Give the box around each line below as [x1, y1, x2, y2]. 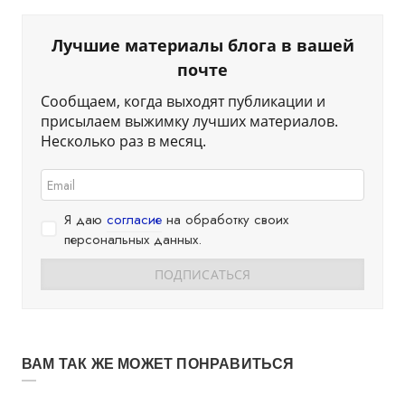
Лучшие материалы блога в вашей [51, 34, 354, 56]
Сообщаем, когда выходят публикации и [41, 91, 325, 111]
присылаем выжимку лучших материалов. [41, 111, 338, 131]
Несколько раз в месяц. [41, 131, 206, 151]
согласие [107, 210, 162, 230]
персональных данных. [64, 230, 202, 250]
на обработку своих [162, 210, 288, 230]
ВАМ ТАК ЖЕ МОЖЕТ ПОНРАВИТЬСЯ [22, 354, 295, 372]
